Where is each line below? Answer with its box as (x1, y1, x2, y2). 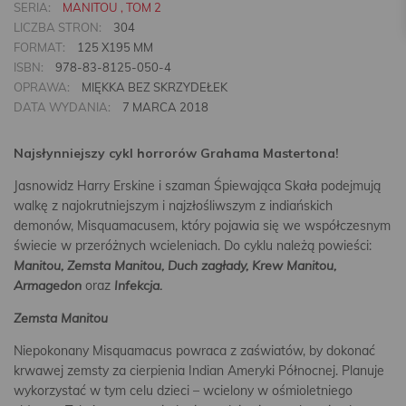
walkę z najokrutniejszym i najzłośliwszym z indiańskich (14, 198, 333, 214)
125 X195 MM (74, 40, 153, 54)
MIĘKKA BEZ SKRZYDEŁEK (79, 80, 227, 94)
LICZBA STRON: (14, 20, 101, 34)
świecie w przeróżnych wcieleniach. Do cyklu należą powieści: (14, 237, 372, 254)
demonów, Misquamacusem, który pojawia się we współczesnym (14, 217, 391, 234)
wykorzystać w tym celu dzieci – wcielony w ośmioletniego (14, 382, 353, 399)
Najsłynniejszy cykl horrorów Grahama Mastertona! (14, 145, 339, 161)
